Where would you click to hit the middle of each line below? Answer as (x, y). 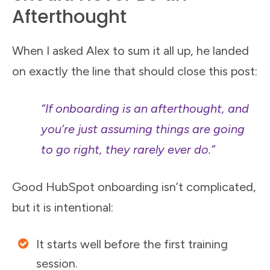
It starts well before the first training (132, 244)
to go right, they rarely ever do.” (128, 149)
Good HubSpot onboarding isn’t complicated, (134, 187)
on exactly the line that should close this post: (135, 71)
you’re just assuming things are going (143, 129)
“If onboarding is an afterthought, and (145, 108)
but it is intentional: (63, 207)
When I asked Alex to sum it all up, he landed (130, 50)
